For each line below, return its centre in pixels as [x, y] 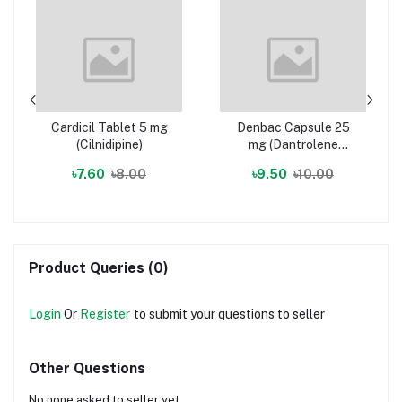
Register [105, 314]
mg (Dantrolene [293, 144]
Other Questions [87, 368]
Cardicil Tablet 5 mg [109, 127]
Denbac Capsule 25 [293, 127]
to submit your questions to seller [229, 314]
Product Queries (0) [99, 267]
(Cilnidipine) [109, 144]
